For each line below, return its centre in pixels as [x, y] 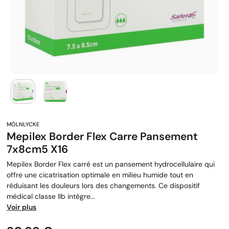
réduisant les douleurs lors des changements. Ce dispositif [103, 186]
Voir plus [21, 207]
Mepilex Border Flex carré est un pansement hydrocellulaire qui [111, 164]
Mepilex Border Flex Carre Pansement [102, 137]
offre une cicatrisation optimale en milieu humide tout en [100, 175]
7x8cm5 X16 [37, 150]
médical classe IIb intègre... [51, 197]
